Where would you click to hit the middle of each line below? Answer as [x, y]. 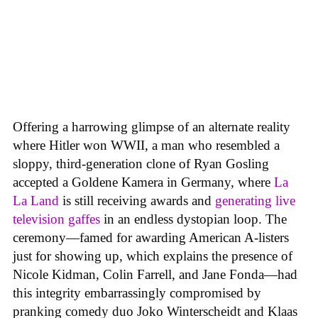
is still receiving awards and [139, 200]
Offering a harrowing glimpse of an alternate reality [152, 126]
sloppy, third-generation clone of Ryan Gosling [141, 163]
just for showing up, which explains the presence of [153, 256]
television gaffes [56, 219]
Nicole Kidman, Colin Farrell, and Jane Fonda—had [155, 274]
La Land [38, 200]
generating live [255, 200]
